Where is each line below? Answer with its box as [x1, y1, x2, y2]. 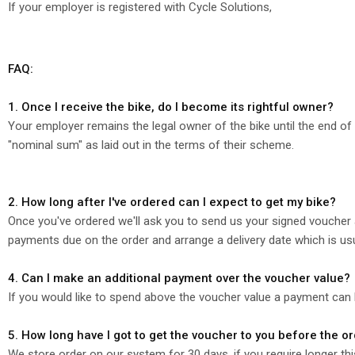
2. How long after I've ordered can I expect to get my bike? [8, 194, 336, 209]
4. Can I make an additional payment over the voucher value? [8, 270, 350, 285]
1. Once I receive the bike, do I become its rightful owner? [8, 99, 334, 114]
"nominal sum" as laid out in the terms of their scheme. [8, 137, 294, 152]
